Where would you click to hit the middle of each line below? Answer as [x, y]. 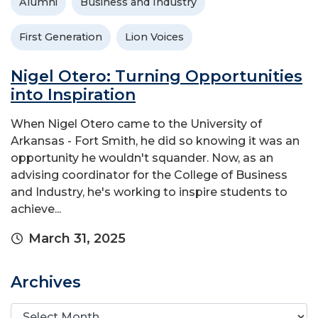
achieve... [36, 209]
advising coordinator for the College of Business [149, 175]
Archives [46, 283]
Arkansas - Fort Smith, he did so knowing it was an [155, 141]
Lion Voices [154, 37]
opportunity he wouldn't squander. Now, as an [142, 158]
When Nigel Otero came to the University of [136, 124]
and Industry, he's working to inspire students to [149, 192]
